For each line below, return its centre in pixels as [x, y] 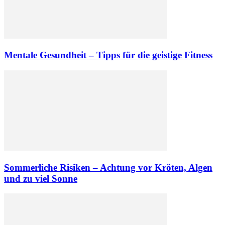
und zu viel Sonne [41, 178]
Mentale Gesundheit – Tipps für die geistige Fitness [108, 55]
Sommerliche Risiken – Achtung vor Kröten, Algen [108, 167]
